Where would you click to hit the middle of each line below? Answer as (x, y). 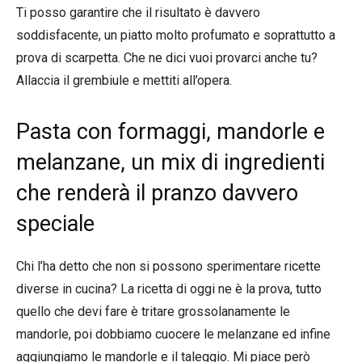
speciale (55, 223)
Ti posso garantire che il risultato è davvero (138, 12)
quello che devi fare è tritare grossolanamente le (153, 311)
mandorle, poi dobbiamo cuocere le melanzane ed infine (173, 334)
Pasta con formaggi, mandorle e (170, 131)
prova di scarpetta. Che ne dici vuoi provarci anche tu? (167, 57)
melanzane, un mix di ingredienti (170, 162)
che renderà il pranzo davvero (157, 193)
